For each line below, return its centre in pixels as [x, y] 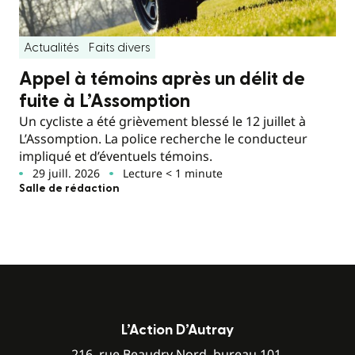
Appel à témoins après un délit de [162, 79]
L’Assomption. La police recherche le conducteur [163, 138]
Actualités [52, 47]
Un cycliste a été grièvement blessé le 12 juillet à [162, 121]
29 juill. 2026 [66, 173]
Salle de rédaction [69, 188]
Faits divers [120, 47]
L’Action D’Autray [177, 330]
